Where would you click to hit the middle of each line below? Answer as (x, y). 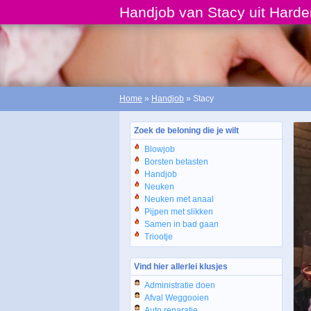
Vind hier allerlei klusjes (181, 267)
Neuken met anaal (179, 199)
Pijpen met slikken (179, 212)
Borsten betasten (176, 162)
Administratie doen (180, 285)
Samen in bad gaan (182, 224)
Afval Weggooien (177, 298)
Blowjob (160, 149)
